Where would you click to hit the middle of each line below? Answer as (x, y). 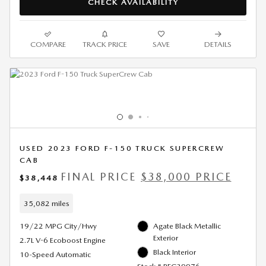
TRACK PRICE (104, 45)
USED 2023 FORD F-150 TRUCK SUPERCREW (122, 148)
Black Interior (175, 252)
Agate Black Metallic (187, 226)
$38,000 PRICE (186, 177)
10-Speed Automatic (55, 255)
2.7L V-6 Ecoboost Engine (63, 240)
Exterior (166, 238)
